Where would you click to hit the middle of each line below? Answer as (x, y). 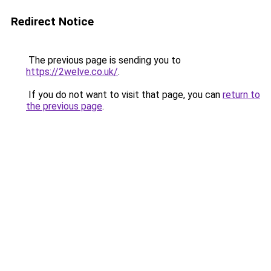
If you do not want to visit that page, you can (124, 95)
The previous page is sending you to (103, 60)
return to (241, 95)
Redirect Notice (52, 21)
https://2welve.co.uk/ (72, 72)
